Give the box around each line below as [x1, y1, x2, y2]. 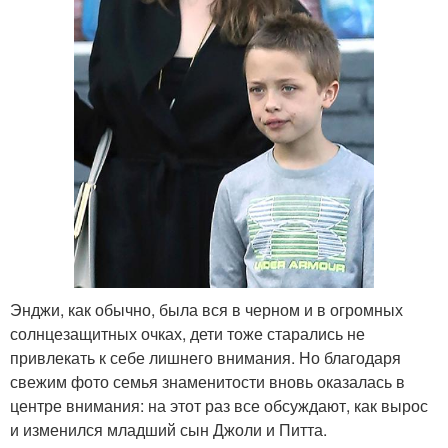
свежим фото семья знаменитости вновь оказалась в [10, 369, 405, 393]
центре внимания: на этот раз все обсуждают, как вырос [10, 393, 428, 417]
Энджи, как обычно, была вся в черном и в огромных [10, 297, 403, 321]
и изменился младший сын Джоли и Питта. [10, 417, 327, 441]
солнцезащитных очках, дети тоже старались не [10, 321, 365, 345]
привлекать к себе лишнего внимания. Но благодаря [10, 345, 401, 369]
